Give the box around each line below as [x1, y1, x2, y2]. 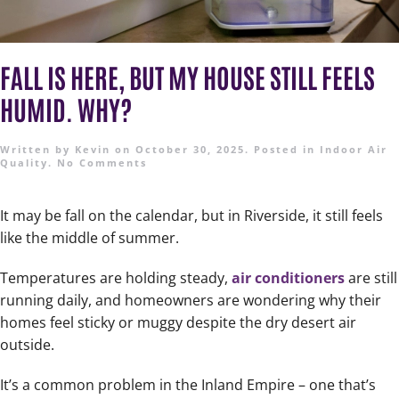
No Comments [57, 156, 147, 170]
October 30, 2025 [135, 142, 245, 157]
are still [345, 268, 397, 289]
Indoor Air [320, 142, 387, 157]
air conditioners [232, 268, 345, 289]
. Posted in [245, 142, 320, 157]
